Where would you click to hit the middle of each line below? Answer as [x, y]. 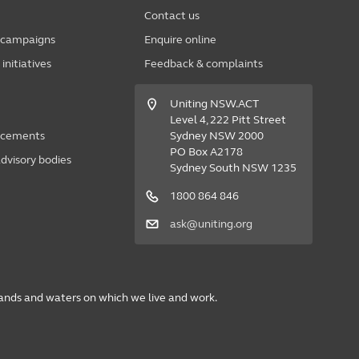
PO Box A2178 [206, 152]
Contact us [171, 16]
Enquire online [180, 40]
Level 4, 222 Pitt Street [228, 120]
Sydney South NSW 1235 [233, 168]
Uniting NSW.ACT [214, 104]
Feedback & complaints [203, 64]
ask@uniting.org [211, 224]
